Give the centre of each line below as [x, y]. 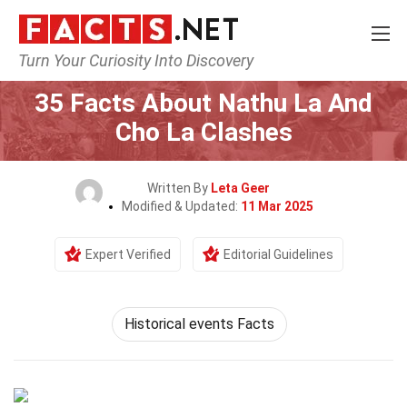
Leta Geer [240, 188]
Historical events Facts [199, 324]
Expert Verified [128, 254]
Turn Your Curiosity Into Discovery [136, 60]
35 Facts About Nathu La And [203, 103]
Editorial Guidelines [278, 254]
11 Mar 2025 [277, 206]
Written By [179, 188]
